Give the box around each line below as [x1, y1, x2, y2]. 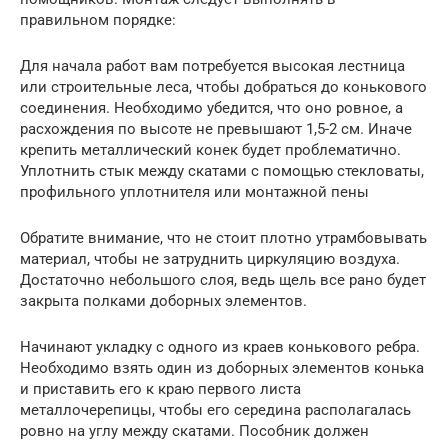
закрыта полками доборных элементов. [20, 291, 307, 310]
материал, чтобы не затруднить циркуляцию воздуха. [20, 249, 400, 268]
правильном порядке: [20, 10, 176, 29]
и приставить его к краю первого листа [20, 379, 301, 398]
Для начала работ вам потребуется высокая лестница [20, 56, 405, 75]
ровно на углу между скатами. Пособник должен [20, 421, 369, 440]
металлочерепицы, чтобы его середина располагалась [20, 400, 411, 419]
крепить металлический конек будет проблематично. [20, 140, 401, 159]
